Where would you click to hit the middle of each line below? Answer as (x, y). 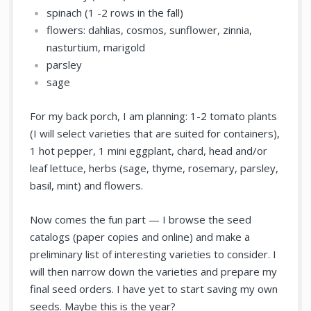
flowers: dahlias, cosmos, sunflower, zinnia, (150, 30)
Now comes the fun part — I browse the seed (141, 220)
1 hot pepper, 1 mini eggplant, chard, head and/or (149, 151)
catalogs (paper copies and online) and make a (140, 237)
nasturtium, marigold (96, 48)
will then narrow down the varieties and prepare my (154, 272)
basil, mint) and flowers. (87, 186)
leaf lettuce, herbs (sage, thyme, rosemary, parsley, (154, 168)
